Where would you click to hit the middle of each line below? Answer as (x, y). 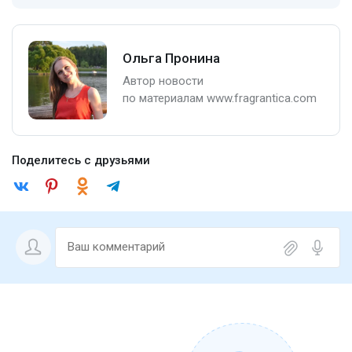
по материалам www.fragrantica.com (220, 99)
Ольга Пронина (171, 59)
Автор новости (163, 81)
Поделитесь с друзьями (81, 160)
